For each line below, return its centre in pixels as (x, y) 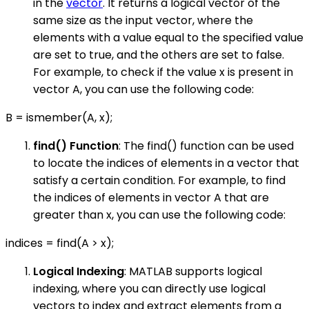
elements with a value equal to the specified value (168, 38)
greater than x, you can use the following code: (159, 215)
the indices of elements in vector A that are (151, 198)
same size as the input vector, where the (143, 21)
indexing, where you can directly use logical (149, 289)
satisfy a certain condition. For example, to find (159, 181)
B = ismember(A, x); (59, 118)
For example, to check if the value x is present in (163, 72)
